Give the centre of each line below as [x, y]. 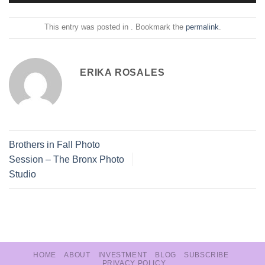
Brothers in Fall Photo [54, 144]
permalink [202, 27]
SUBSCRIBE [206, 255]
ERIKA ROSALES [122, 72]
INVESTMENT [122, 255]
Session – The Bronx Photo [67, 159]
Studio [22, 174]
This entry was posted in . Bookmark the [115, 27]
